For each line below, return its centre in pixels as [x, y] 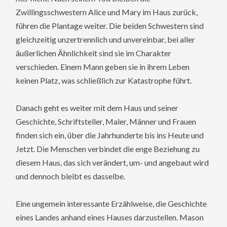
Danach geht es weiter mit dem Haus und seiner [97, 107]
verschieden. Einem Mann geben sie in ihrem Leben [103, 66]
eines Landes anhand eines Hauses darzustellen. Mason [110, 217]
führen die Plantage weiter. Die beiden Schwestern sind [110, 25]
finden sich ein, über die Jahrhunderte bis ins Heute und [110, 135]
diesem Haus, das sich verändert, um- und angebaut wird [112, 162]
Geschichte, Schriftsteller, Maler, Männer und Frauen [106, 121]
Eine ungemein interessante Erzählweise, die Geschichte [111, 203]
